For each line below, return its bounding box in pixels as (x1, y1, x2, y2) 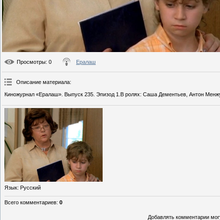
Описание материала (16, 79, 70, 85)
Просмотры (17, 59, 46, 65)
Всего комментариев (4, 199, 56, 206)
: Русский (17, 185, 41, 191)
